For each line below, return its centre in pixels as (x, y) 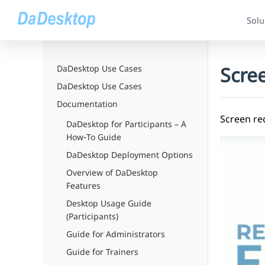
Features (83, 185)
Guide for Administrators (116, 234)
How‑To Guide (94, 137)
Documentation (87, 104)
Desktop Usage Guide (109, 203)
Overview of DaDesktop (112, 172)
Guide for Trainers (102, 252)
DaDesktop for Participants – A (126, 124)
